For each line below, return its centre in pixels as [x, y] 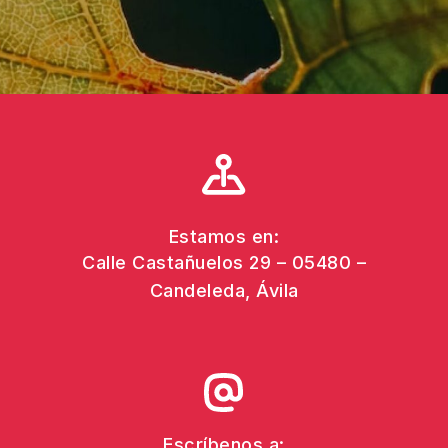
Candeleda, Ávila [224, 290]
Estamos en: [224, 236]
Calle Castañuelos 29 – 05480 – [224, 262]
